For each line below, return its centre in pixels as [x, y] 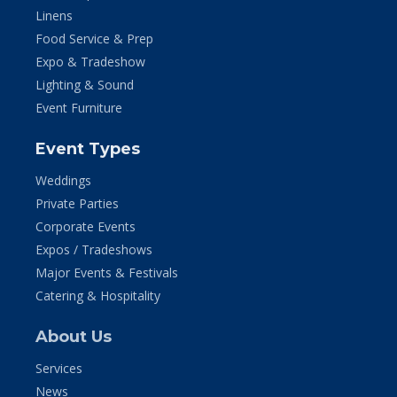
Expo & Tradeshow [90, 61]
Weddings [63, 180]
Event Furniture [79, 107]
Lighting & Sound [85, 84]
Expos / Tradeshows [94, 249]
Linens [54, 15]
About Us [74, 336]
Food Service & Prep [94, 38]
